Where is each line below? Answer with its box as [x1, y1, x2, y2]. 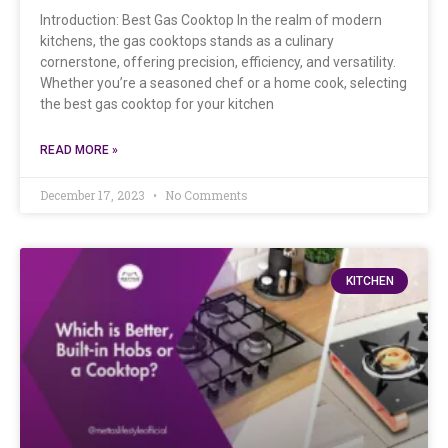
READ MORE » [40, 142, 118, 157]
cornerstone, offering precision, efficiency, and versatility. [40, 53, 396, 70]
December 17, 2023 [40, 186, 148, 203]
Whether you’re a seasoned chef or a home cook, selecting [40, 74, 407, 91]
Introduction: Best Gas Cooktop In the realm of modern [40, 11, 382, 28]
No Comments [162, 186, 248, 203]
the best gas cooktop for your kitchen [40, 95, 274, 112]
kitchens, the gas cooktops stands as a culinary [40, 32, 334, 49]
